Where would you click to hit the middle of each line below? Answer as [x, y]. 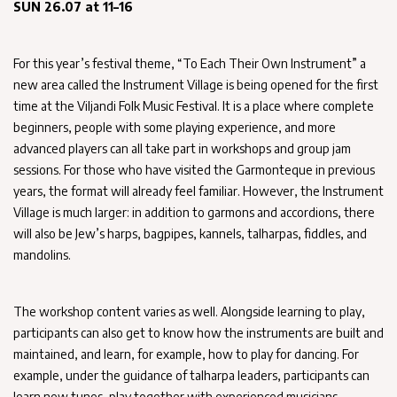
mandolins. [42, 255]
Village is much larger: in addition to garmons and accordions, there [194, 212]
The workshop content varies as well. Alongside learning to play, [189, 311]
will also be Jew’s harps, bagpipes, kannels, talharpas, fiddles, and [190, 234]
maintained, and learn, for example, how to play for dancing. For [186, 354]
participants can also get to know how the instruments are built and [198, 333]
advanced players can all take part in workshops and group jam [182, 148]
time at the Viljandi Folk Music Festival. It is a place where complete [194, 106]
